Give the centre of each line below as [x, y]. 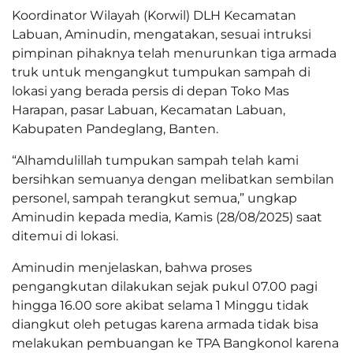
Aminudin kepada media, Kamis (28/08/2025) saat [167, 217]
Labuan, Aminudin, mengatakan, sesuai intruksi [162, 35]
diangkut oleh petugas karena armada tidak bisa [165, 325]
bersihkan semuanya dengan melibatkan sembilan [173, 180]
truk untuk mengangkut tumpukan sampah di [161, 72]
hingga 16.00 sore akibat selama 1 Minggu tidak [160, 306]
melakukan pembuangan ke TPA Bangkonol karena [175, 344]
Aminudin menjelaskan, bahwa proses [132, 268]
